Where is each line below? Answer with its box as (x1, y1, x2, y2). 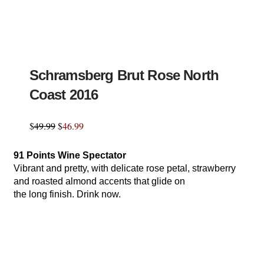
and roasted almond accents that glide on (14, 176, 186, 186)
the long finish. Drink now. (14, 189, 121, 199)
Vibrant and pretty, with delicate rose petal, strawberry (14, 163, 236, 173)
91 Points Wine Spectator (14, 150, 127, 160)
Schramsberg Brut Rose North (29, 67, 219, 83)
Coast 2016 (29, 86, 98, 103)
